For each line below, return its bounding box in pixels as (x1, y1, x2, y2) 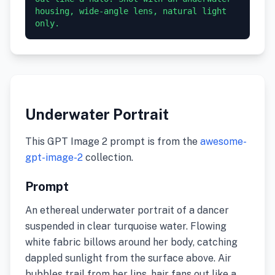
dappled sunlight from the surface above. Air (25, 252, 231, 264)
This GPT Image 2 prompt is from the (25, 136, 200, 147)
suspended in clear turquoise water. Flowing (25, 220, 227, 232)
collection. (83, 152, 133, 163)
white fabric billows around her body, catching (25, 236, 238, 248)
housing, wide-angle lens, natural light (35, 6, 227, 16)
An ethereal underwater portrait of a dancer (25, 204, 229, 216)
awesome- (200, 136, 247, 147)
